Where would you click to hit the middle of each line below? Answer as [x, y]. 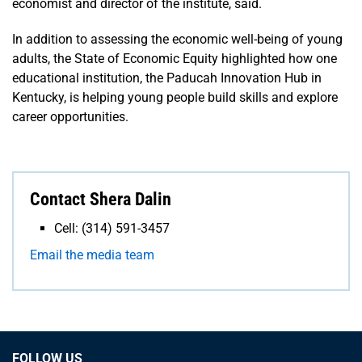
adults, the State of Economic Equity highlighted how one [175, 58]
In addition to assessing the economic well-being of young [177, 39]
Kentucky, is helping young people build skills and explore [175, 97]
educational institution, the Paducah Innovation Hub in [167, 78]
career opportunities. [70, 116]
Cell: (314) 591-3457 [112, 228]
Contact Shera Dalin [101, 199]
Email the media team [92, 255]
